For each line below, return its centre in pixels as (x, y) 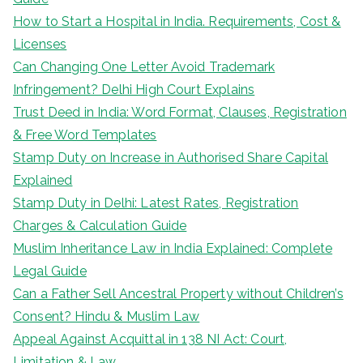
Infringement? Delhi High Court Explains (134, 90)
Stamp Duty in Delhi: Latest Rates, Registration (156, 203)
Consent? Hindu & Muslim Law (107, 316)
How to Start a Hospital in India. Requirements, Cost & (177, 21)
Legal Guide (50, 271)
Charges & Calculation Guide (100, 226)
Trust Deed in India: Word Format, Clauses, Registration (180, 112)
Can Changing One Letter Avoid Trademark (144, 67)
